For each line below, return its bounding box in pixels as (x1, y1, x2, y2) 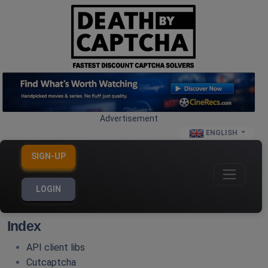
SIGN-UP (31, 151, 66, 162)
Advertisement (99, 114, 158, 124)
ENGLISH (203, 129, 239, 138)
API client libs (26, 242, 85, 254)
